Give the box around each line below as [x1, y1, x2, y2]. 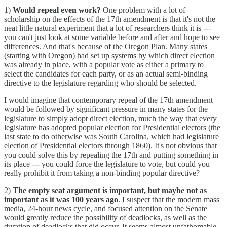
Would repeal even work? [13, 6, 101, 15]
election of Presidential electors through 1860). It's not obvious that [4, 141, 217, 150]
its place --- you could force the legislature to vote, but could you [4, 160, 210, 169]
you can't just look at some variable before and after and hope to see [4, 33, 220, 42]
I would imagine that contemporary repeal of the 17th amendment [4, 96, 213, 105]
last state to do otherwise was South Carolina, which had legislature [4, 132, 219, 141]
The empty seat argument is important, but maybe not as [13, 186, 207, 195]
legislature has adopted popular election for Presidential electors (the [4, 123, 220, 132]
